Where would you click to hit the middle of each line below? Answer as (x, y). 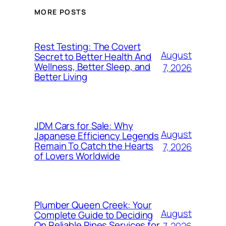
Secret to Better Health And (93, 56)
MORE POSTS (60, 12)
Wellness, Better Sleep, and (93, 66)
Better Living (61, 76)
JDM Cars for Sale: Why (84, 125)
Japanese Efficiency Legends (97, 135)
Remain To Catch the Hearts (94, 146)
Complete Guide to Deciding (94, 215)
